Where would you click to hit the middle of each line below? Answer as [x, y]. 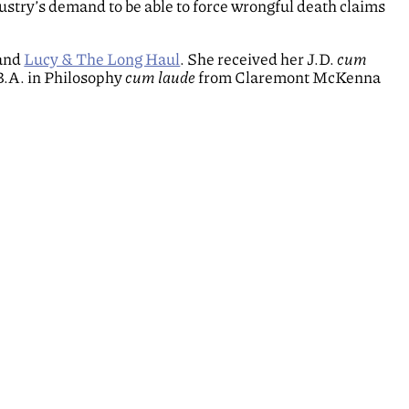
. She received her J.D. [259, 59]
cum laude [161, 77]
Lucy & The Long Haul [102, 59]
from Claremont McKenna [288, 77]
